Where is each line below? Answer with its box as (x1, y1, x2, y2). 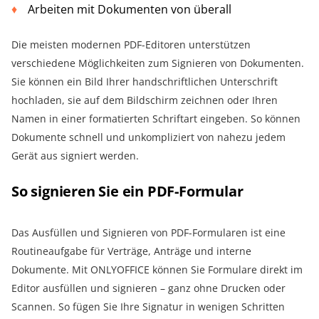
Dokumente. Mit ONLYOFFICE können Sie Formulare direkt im (11, 262, 303, 276)
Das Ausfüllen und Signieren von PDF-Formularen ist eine (11, 225, 286, 239)
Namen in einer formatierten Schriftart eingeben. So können (11, 111, 300, 125)
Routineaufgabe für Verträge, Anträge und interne (11, 244, 251, 258)
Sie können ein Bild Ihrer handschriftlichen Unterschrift (11, 74, 278, 88)
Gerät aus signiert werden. (11, 148, 139, 162)
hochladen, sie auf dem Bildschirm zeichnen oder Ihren (11, 93, 278, 107)
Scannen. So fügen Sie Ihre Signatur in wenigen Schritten (11, 299, 285, 313)
